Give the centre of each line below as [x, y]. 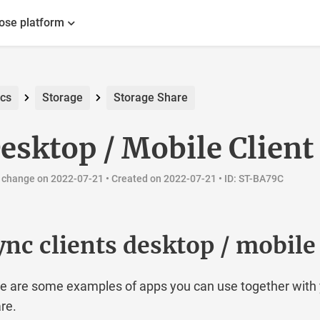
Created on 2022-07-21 [164, 179]
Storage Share [150, 97]
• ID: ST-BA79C [250, 179]
